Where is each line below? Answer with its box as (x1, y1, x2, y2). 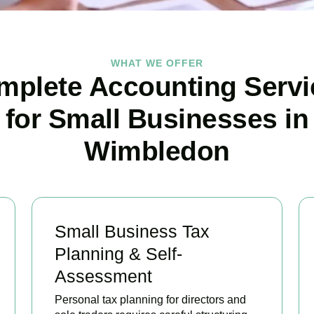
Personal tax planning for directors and (54, 293, 246, 306)
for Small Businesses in (5, 103, 309, 134)
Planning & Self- (54, 243, 182, 264)
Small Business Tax (54, 221, 210, 241)
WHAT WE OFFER (111, 57, 203, 69)
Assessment (54, 266, 152, 286)
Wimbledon (84, 135, 230, 166)
